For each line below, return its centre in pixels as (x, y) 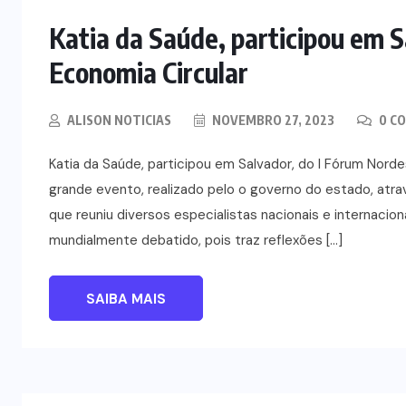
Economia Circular (149, 72)
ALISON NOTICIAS (119, 120)
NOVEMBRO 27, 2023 (272, 120)
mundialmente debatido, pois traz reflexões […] (196, 240)
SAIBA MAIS (126, 299)
